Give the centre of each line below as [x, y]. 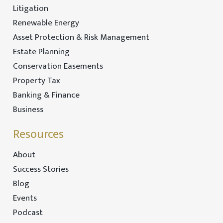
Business [28, 110]
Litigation [30, 9]
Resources [38, 134]
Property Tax [36, 81]
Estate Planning [41, 52]
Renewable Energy [46, 23]
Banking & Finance [46, 95]
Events [25, 198]
